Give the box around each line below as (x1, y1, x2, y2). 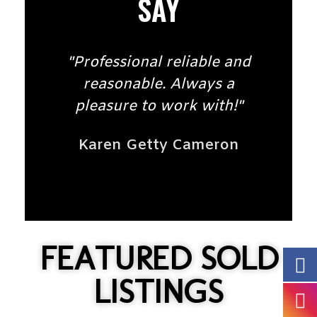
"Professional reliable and (67, 52, 250, 72)
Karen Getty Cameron (78, 135, 239, 156)
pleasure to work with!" (74, 96, 243, 116)
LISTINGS (93, 271, 224, 311)
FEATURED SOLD (39, 238, 278, 278)
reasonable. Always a (83, 74, 234, 94)
